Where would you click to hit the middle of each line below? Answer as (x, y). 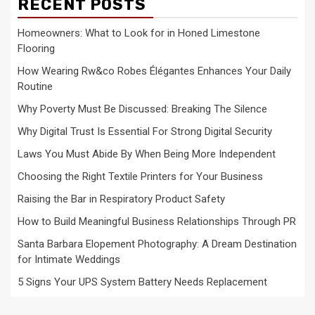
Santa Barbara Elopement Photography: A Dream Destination (157, 244)
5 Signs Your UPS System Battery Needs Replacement (142, 282)
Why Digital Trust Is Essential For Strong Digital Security (145, 131)
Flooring (36, 48)
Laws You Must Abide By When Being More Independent (147, 154)
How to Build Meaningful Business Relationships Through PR (157, 221)
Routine (35, 86)
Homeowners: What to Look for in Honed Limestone (139, 33)
